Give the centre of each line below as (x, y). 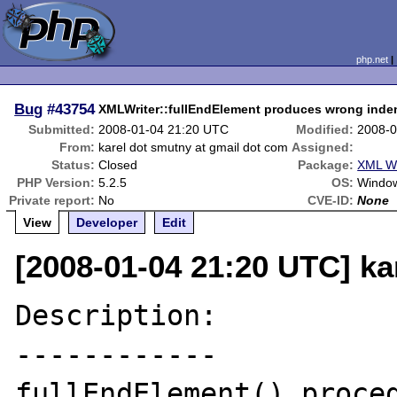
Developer (107, 222)
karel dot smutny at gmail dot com (194, 147)
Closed (118, 165)
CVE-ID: (331, 200)
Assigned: (323, 147)
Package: (326, 165)
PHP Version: (56, 183)
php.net (372, 59)
